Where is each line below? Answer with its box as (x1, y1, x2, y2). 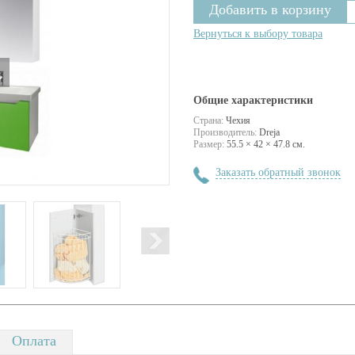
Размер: (193, 139, 224, 150)
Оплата (12, 333, 56, 349)
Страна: (193, 115, 223, 126)
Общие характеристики (193, 94, 313, 106)
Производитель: (193, 127, 257, 138)
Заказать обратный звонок (216, 166, 341, 178)
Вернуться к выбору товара (193, 28, 323, 40)
